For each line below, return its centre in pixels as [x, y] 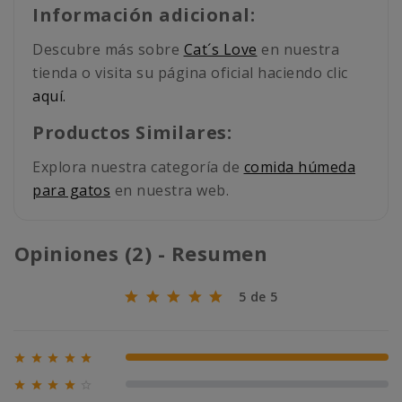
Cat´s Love [220, 50]
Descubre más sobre [108, 50]
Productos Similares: [132, 133]
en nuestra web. [170, 191]
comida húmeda [299, 167]
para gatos [71, 191]
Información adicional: [144, 15]
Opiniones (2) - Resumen [144, 253]
